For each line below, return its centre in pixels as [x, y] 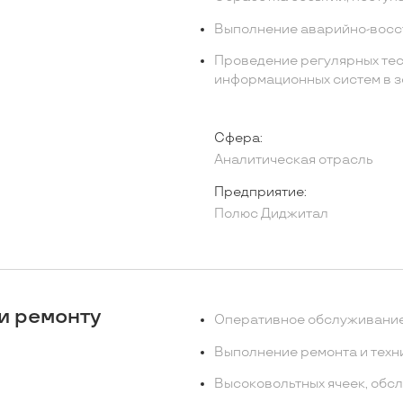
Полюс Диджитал [271, 214]
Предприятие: [260, 192]
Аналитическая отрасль [293, 160]
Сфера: [238, 138]
